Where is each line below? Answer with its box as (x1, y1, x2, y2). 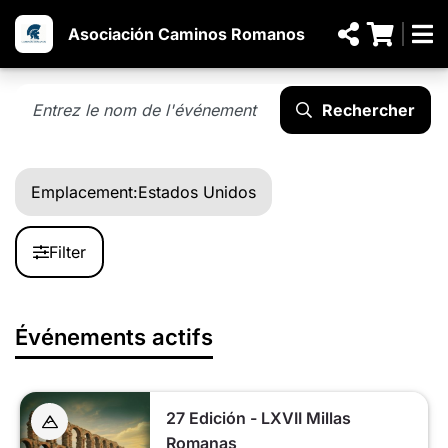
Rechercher (322, 100, 415, 120)
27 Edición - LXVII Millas (166, 408, 351, 428)
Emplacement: (31, 182, 138, 202)
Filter (49, 242, 86, 262)
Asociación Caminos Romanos (68, 24, 306, 44)
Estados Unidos (138, 182, 256, 202)
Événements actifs (15, 324, 213, 350)
